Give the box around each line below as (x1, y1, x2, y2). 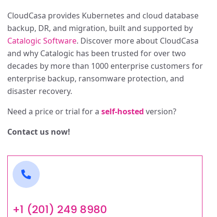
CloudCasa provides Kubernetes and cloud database (7, 10, 199, 21)
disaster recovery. (7, 86, 72, 96)
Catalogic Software (7, 35, 77, 46)
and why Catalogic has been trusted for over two (7, 48, 186, 59)
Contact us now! (7, 126, 70, 137)
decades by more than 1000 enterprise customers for (7, 61, 203, 71)
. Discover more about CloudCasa (77, 35, 199, 46)
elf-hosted (105, 106, 144, 117)
